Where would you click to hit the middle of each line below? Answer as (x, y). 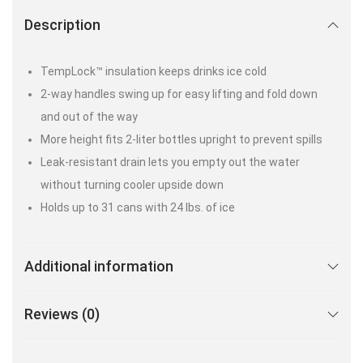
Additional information (99, 267)
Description (62, 25)
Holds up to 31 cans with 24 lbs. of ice (138, 208)
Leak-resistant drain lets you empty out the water (170, 162)
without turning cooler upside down (132, 185)
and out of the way (89, 117)
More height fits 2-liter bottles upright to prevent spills (181, 140)
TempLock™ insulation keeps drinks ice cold (154, 72)
